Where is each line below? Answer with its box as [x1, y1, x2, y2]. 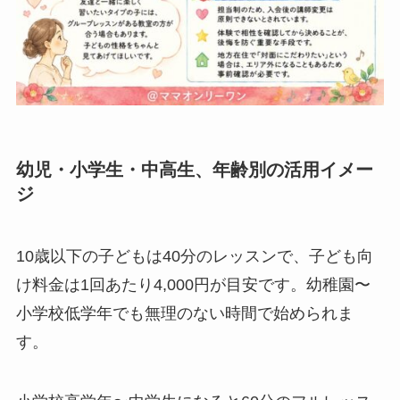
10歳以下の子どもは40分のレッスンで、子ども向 [15, 246, 373, 265]
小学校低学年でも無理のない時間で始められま [15, 304, 354, 322]
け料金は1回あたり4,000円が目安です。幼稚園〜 [15, 275, 371, 294]
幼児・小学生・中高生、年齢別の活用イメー [15, 160, 373, 180]
